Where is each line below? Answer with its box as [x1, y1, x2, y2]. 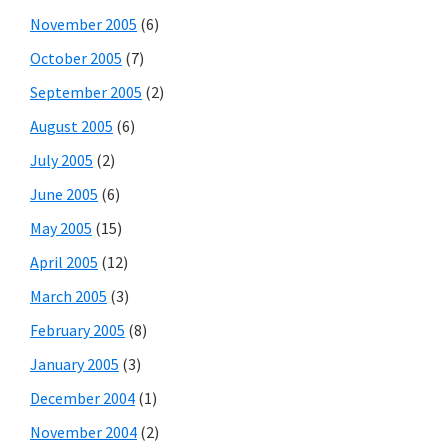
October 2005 [30, 47, 122, 68]
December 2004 [30, 387, 135, 408]
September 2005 [30, 81, 142, 102]
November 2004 [30, 421, 137, 442]
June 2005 [30, 183, 98, 204]
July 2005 [30, 149, 93, 170]
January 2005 [30, 353, 119, 374]
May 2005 [30, 217, 92, 238]
